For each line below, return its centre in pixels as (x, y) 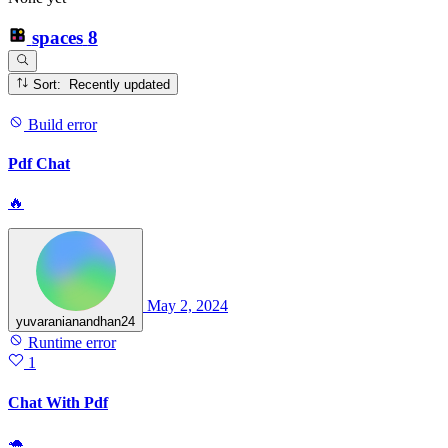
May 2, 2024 (187, 306)
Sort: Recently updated (120, 85)
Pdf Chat (39, 164)
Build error (60, 124)
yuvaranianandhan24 (75, 322)
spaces (57, 38)
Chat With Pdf (58, 402)
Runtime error (70, 343)
